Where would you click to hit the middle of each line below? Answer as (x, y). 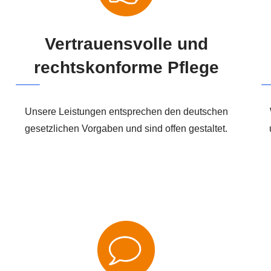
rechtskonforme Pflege (126, 67)
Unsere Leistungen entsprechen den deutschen (126, 111)
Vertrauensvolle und (126, 44)
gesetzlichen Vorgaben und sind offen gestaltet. (126, 128)
